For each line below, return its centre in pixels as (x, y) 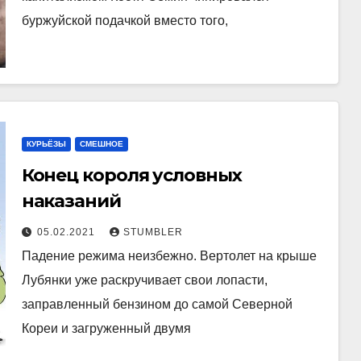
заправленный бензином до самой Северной (157, 304)
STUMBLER (153, 232)
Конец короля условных (131, 175)
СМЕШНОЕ (101, 144)
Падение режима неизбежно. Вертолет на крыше (169, 256)
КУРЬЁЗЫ (46, 144)
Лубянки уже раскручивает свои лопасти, (144, 280)
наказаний (71, 201)
